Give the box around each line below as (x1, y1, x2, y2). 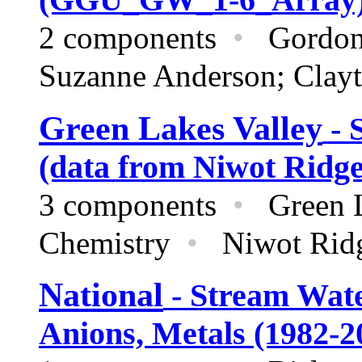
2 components (39, 20, 233, 55)
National (39, 276, 163, 314)
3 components (39, 187, 233, 222)
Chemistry (39, 225, 187, 260)
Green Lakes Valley (39, 109, 322, 147)
